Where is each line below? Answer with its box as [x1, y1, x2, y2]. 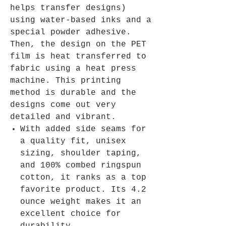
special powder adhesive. [10, 28, 131, 37]
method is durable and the [10, 88, 136, 98]
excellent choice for [20, 209, 121, 219]
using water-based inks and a [10, 16, 151, 25]
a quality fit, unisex [20, 137, 126, 146]
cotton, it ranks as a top [20, 173, 146, 183]
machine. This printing [10, 76, 121, 86]
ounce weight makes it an [20, 197, 141, 207]
